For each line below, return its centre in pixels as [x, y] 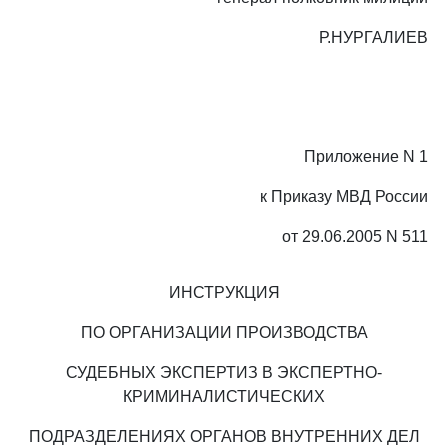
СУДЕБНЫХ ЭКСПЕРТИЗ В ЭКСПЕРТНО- [224, 372]
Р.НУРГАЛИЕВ [373, 37]
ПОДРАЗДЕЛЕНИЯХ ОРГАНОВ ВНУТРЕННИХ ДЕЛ [224, 436]
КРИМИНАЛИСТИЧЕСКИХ [224, 396]
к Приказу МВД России [344, 196]
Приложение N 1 [366, 156]
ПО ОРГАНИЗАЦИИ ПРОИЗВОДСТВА [224, 332]
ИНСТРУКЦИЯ [224, 292]
